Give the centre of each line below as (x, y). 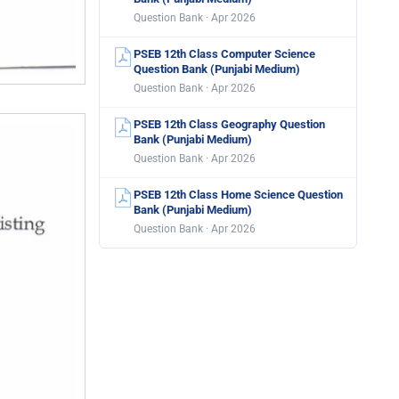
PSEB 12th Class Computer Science (224, 54)
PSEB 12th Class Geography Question (229, 124)
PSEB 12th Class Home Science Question (238, 195)
